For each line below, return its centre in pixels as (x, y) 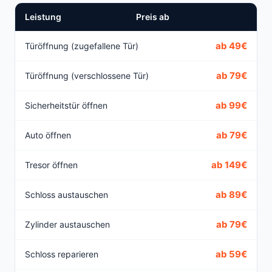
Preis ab (153, 17)
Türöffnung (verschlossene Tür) (87, 76)
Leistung (43, 17)
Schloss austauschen (66, 195)
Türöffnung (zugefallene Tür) (82, 46)
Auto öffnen (48, 135)
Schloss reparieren (62, 254)
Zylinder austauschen (67, 225)
